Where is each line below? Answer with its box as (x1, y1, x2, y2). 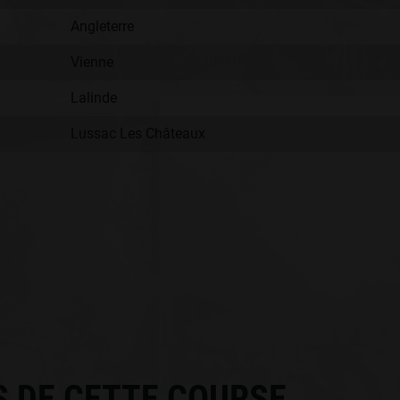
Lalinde (71, 89, 117, 106)
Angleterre (71, 18, 134, 35)
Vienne (71, 54, 113, 71)
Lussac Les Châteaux (71, 125, 205, 142)
